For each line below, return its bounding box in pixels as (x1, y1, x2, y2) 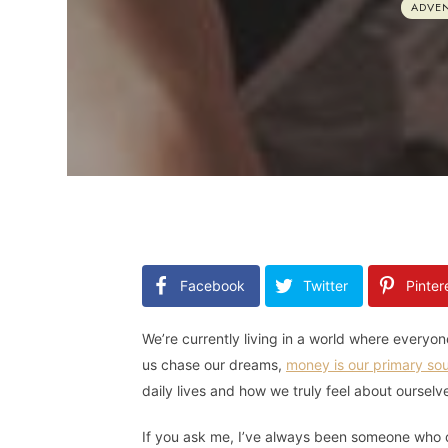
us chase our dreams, (142, 355, 286, 373)
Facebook (180, 276, 245, 294)
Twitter (303, 276, 348, 294)
